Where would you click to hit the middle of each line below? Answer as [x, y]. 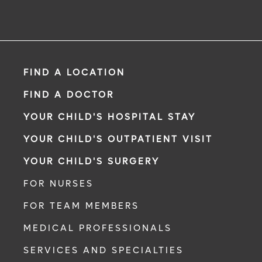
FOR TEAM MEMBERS [81, 206]
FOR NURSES [58, 183]
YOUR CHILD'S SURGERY [92, 161]
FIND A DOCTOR [69, 94]
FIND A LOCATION [74, 72]
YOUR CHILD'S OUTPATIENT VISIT [118, 139]
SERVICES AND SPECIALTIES [104, 250]
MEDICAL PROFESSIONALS [98, 228]
